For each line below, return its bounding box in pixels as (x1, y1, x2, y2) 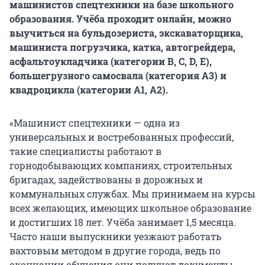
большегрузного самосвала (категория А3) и (9, 69, 227, 82)
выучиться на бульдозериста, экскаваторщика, (9, 27, 243, 40)
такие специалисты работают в (9, 145, 161, 158)
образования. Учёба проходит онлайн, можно (9, 12, 231, 25)
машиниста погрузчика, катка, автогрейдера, (9, 41, 235, 54)
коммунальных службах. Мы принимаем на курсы (9, 188, 256, 201)
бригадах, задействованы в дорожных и (9, 173, 203, 186)
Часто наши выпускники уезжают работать (9, 230, 221, 243)
